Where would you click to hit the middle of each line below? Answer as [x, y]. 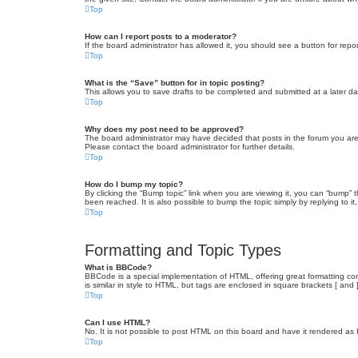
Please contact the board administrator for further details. [190, 147]
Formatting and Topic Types [183, 250]
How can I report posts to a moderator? [161, 36]
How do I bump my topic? [134, 184]
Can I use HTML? [117, 322]
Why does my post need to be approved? [164, 129]
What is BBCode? [118, 267]
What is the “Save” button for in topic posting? [175, 83]
